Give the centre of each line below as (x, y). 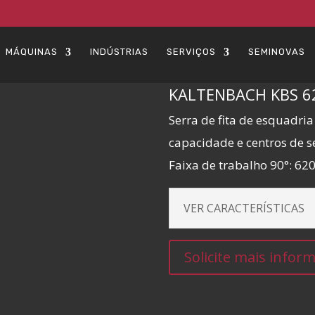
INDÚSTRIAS (119, 52)
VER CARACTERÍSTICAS (244, 208)
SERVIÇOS (191, 52)
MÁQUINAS (31, 52)
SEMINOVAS (276, 52)
